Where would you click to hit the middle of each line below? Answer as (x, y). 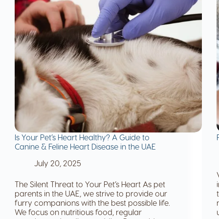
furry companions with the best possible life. (92, 202)
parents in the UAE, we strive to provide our (91, 193)
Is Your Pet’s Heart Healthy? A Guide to (82, 137)
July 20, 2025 (58, 163)
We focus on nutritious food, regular (78, 212)
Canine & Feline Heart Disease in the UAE (85, 147)
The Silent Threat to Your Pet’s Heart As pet (90, 184)
